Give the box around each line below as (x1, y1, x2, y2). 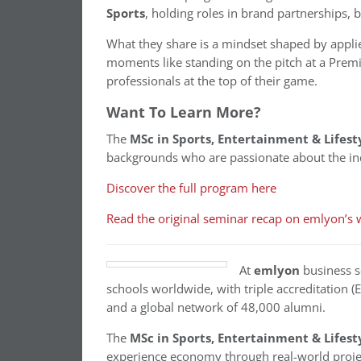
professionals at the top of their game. (106, 73, 317, 90)
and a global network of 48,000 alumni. (106, 299, 326, 317)
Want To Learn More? (106, 102, 261, 122)
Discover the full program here (106, 180, 276, 197)
